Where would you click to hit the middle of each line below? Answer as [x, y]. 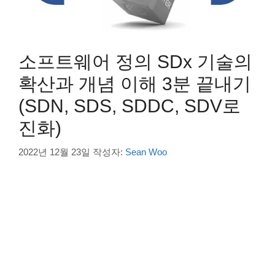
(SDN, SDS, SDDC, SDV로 [130, 106]
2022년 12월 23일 [54, 152]
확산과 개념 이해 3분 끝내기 [135, 83]
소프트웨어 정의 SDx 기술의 [135, 61]
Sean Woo [146, 152]
